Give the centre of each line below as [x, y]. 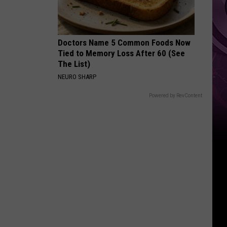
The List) [74, 64]
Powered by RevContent [176, 96]
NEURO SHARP [77, 77]
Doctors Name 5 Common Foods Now [124, 43]
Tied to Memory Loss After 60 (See [121, 53]
